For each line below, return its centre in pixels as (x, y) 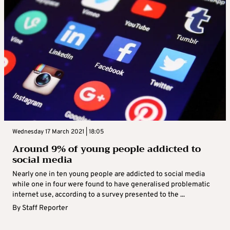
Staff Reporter (45, 208)
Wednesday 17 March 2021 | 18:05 (58, 132)
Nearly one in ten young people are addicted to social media (109, 175)
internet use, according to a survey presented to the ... (99, 195)
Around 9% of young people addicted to (107, 149)
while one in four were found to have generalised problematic (111, 185)
